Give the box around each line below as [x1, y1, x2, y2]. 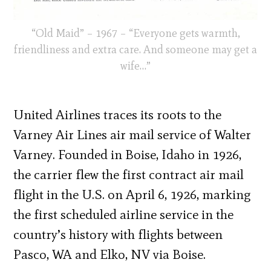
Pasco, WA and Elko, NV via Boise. [13, 246, 206, 263]
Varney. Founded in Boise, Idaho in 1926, [13, 146, 242, 163]
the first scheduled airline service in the [13, 206, 234, 223]
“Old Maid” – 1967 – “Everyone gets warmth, [31, 26, 240, 40]
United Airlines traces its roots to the [13, 106, 222, 123]
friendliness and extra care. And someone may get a [14, 42, 257, 56]
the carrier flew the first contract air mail [13, 166, 244, 183]
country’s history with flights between [13, 226, 223, 243]
